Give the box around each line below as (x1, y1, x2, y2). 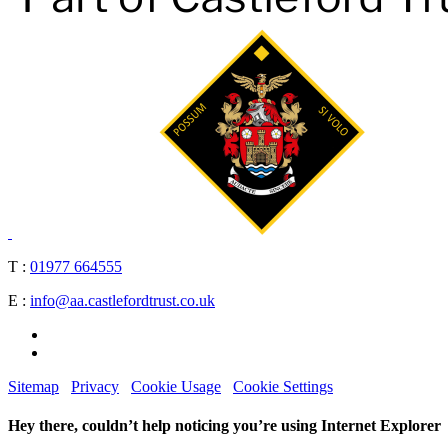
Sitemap (8, 377, 59, 395)
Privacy (71, 377, 119, 395)
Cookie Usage (131, 377, 221, 395)
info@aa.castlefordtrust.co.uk (30, 291, 215, 309)
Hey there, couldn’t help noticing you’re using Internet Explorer (8, 417, 441, 435)
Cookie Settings (233, 377, 333, 395)
